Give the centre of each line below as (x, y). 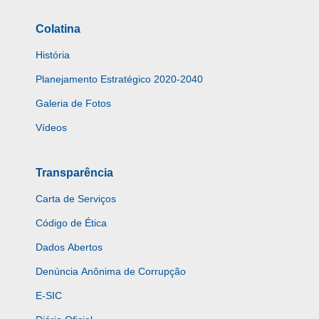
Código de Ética (71, 223)
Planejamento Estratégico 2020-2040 (119, 79)
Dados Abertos (69, 247)
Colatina (58, 29)
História (53, 55)
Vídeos (51, 128)
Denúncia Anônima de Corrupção (111, 272)
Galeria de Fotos (73, 104)
